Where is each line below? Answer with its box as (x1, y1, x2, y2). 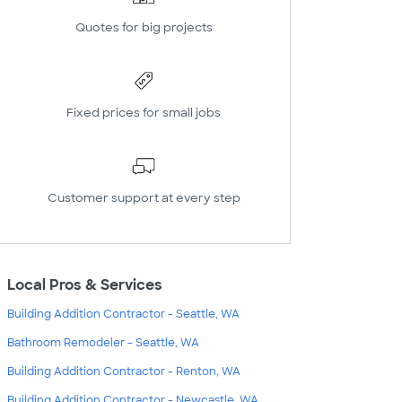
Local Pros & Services (7, 275, 162, 294)
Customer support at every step (47, 190, 240, 205)
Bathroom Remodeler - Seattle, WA (7, 336, 199, 350)
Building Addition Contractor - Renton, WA (7, 364, 240, 379)
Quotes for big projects (74, 20, 213, 35)
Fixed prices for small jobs (66, 105, 221, 120)
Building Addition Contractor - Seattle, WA (7, 307, 240, 321)
